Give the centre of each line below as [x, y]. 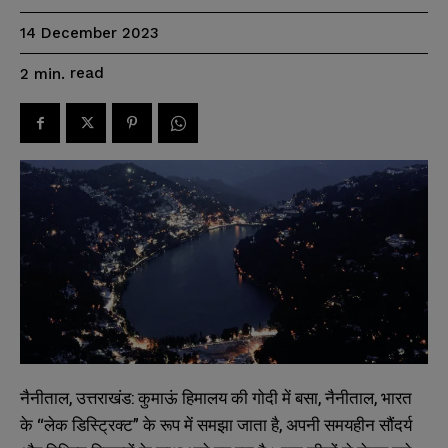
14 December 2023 [89, 33]
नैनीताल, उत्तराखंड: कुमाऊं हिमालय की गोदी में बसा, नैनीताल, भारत [216, 398]
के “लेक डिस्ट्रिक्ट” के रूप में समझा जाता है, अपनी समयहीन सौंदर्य [216, 425]
